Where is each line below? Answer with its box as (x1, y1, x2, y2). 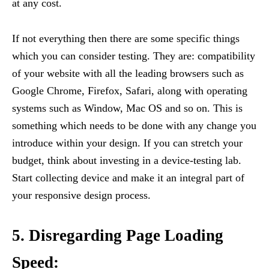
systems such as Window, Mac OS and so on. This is (12, 101, 243, 114)
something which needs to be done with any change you (12, 119, 256, 131)
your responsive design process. (12, 189, 151, 201)
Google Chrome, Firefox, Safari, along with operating (12, 84, 247, 97)
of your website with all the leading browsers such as (12, 67, 244, 79)
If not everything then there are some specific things (12, 32, 240, 44)
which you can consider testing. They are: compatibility (12, 49, 255, 62)
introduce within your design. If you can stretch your (12, 136, 243, 149)
